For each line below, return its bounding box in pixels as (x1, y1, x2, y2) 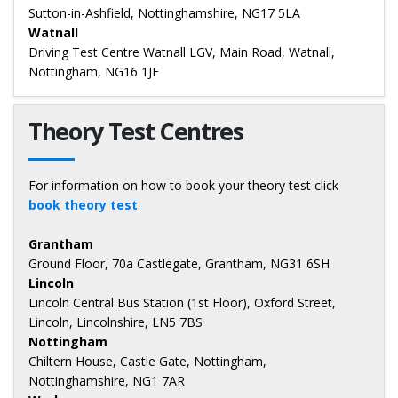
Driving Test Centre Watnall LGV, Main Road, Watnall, (28, 44, 335, 61)
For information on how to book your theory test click (28, 177, 338, 195)
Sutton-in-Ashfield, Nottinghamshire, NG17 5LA (28, 4, 300, 22)
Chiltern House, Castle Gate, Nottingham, (28, 353, 267, 370)
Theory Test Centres (28, 115, 243, 148)
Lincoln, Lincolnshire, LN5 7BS (28, 314, 203, 331)
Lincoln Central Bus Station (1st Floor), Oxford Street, (28, 294, 336, 312)
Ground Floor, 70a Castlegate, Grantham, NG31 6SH (28, 255, 330, 273)
